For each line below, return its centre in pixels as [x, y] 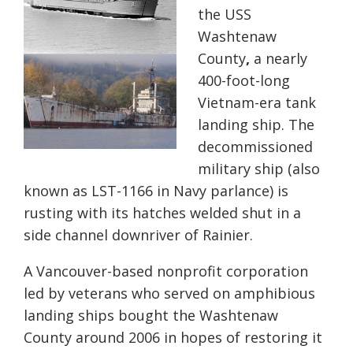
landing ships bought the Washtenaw [151, 316]
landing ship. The [256, 125]
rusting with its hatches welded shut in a [162, 213]
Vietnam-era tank [257, 103]
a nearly [279, 59]
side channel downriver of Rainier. [138, 235]
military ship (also [259, 169]
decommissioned [255, 147]
